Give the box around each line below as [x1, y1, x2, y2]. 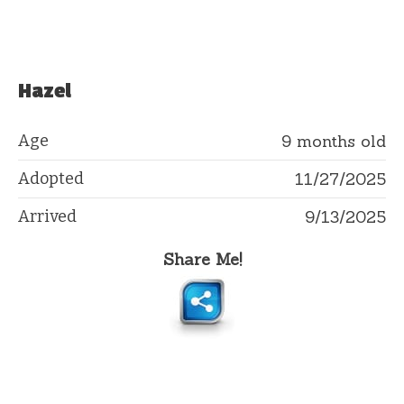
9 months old [281, 130, 386, 151]
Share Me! [162, 248, 242, 270]
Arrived [18, 206, 77, 226]
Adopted [18, 168, 84, 188]
